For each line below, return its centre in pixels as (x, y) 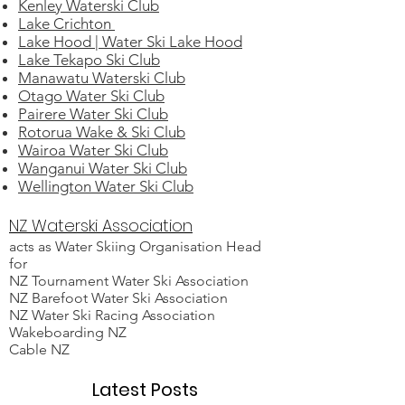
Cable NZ (39, 349)
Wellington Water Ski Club (106, 186)
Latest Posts (145, 390)
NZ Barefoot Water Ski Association (118, 298)
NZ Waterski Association (101, 226)
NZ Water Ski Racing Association (112, 315)
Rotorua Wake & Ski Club (102, 132)
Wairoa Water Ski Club (93, 150)
